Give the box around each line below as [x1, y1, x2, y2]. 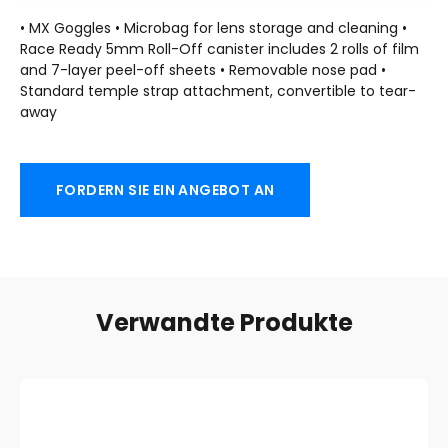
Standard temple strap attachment [20, 81, 270, 102]
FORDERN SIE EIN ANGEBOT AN [56, 180, 275, 201]
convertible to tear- [277, 81, 416, 102]
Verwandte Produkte [95, 306, 353, 340]
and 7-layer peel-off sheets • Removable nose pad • [20, 60, 386, 81]
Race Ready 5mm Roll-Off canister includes [20, 39, 326, 60]
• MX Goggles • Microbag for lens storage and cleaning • [20, 18, 407, 39]
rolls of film [342, 39, 419, 60]
